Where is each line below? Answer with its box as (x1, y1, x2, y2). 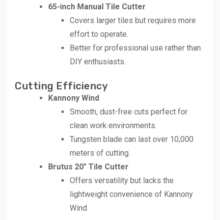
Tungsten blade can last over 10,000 (70, 134, 193, 144)
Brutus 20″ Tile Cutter (48, 162, 129, 171)
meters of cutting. (70, 148, 130, 158)
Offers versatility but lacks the (70, 175, 174, 185)
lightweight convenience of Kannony (70, 189, 193, 199)
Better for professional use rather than (70, 43, 201, 53)
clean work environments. (70, 120, 157, 130)
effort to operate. (70, 29, 128, 39)
